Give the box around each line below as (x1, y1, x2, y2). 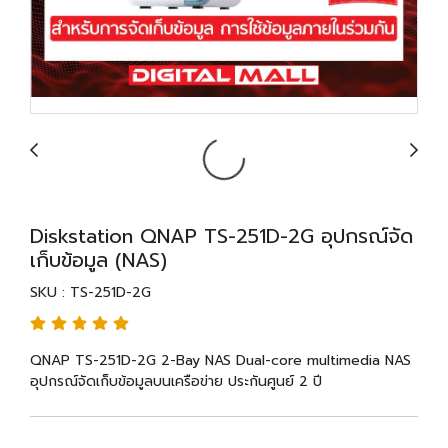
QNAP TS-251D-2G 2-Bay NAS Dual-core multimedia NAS (30, 350, 411, 371)
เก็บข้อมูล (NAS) (30, 245, 167, 275)
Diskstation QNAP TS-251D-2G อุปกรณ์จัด (30, 221, 413, 251)
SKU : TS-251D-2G (30, 282, 151, 303)
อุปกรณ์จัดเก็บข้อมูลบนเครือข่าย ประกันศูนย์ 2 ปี (30, 371, 322, 392)
